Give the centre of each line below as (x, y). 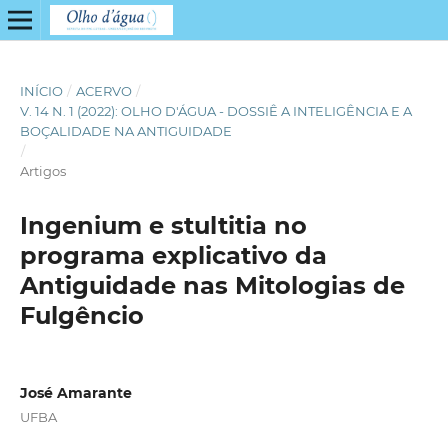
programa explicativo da (173, 255)
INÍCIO (41, 90)
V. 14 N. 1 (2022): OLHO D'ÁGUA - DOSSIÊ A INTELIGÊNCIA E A (215, 110)
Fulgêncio (81, 315)
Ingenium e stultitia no (163, 225)
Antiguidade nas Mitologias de (212, 285)
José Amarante (75, 392)
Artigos (42, 170)
